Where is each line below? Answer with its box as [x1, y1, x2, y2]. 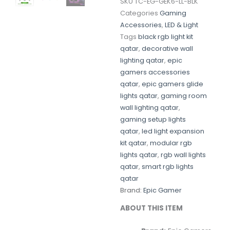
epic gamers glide [142, 80, 203, 89]
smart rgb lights [142, 162, 194, 171]
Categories [120, 9, 158, 18]
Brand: [120, 186, 143, 195]
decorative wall [142, 44, 193, 53]
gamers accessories [120, 68, 190, 77]
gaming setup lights [120, 115, 186, 124]
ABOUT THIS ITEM [120, 203, 183, 213]
